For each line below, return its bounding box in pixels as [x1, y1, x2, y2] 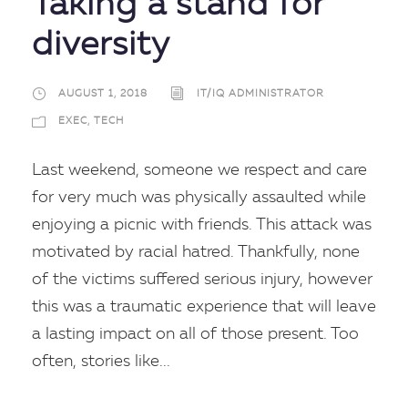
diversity [32, 28, 170, 63]
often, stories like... [32, 352, 170, 370]
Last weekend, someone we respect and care [32, 161, 367, 178]
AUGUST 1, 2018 [58, 89, 148, 100]
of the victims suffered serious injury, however [32, 270, 372, 288]
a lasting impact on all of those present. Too [32, 325, 359, 342]
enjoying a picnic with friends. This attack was [32, 216, 372, 233]
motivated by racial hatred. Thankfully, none [32, 243, 360, 260]
